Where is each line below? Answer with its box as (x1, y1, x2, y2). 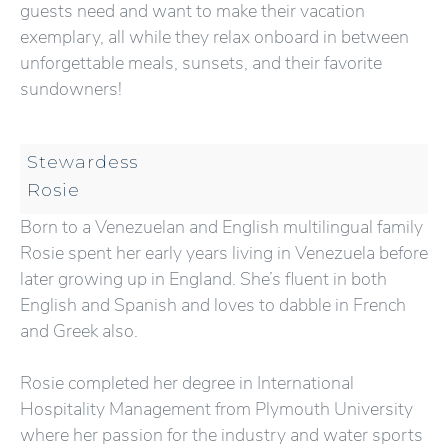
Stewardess (27, 151, 138, 172)
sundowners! (20, 77, 122, 101)
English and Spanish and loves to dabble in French (20, 293, 406, 317)
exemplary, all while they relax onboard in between (20, 25, 409, 49)
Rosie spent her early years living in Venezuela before (20, 241, 428, 265)
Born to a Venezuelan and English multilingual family (20, 215, 423, 239)
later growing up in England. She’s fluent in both (20, 267, 387, 291)
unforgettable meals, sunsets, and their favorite (20, 51, 382, 75)
